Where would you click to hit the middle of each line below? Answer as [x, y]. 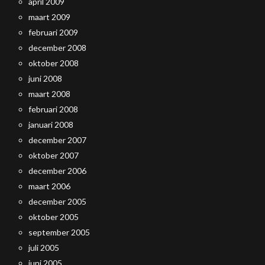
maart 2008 [49, 94]
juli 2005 [44, 248]
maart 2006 [49, 186]
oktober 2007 [54, 155]
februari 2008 [53, 109]
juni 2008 [45, 78]
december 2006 [57, 171]
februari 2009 [53, 32]
